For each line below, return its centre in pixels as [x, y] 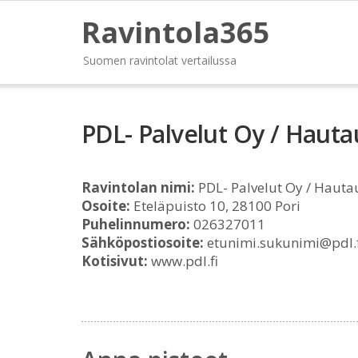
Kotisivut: [115, 261]
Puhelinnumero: [136, 224]
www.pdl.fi [183, 261]
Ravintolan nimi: [138, 187]
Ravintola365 [176, 32]
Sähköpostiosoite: [143, 243]
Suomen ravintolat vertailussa [160, 60]
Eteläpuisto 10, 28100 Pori [215, 206]
